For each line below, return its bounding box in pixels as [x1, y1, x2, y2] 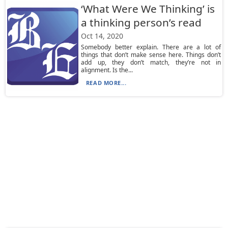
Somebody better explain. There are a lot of [80, 43, 221, 51]
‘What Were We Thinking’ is [80, 2, 215, 16]
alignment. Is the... [80, 66, 133, 74]
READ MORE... [85, 79, 127, 87]
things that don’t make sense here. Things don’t [80, 50, 221, 59]
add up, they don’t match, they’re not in [80, 58, 221, 67]
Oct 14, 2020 [80, 31, 123, 41]
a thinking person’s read [80, 15, 202, 30]
